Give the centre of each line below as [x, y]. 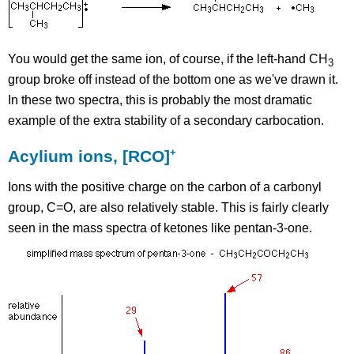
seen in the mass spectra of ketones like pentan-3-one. [160, 228]
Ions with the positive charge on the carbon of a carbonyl [165, 187]
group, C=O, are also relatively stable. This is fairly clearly [169, 208]
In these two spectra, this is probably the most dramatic [160, 100]
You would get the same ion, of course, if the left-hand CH [168, 59]
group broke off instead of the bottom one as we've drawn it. [173, 80]
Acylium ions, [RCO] [89, 156]
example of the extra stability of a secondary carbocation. [166, 121]
